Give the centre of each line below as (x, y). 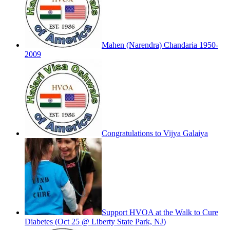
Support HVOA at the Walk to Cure (160, 213)
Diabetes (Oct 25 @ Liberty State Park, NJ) (95, 222)
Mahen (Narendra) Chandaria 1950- (160, 45)
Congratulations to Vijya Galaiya (155, 133)
